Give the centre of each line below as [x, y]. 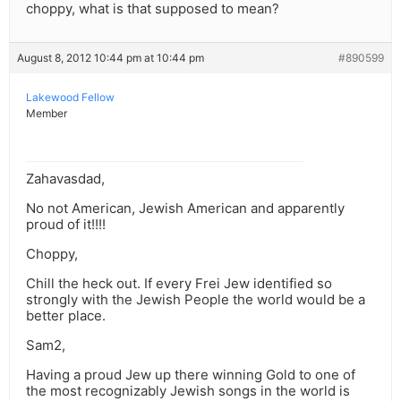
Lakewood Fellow [70, 98]
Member [47, 114]
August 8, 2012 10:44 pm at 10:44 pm [111, 58]
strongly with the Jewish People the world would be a [196, 300]
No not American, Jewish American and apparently [185, 209]
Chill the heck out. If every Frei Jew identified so [179, 284]
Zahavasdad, [65, 179]
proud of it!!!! [66, 225]
